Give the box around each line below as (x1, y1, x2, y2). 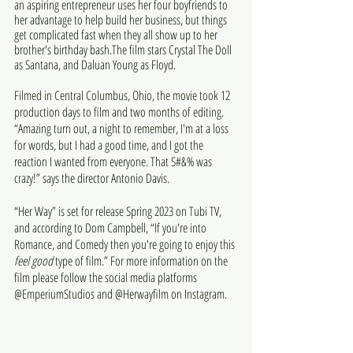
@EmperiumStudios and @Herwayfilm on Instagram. (14, 285, 229, 303)
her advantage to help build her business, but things (14, 11, 229, 29)
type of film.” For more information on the (55, 252, 230, 270)
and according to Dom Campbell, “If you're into (14, 219, 209, 237)
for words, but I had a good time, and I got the (14, 136, 206, 154)
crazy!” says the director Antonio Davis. (14, 169, 169, 188)
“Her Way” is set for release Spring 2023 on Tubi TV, (14, 203, 224, 221)
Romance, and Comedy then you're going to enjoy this (14, 236, 237, 254)
